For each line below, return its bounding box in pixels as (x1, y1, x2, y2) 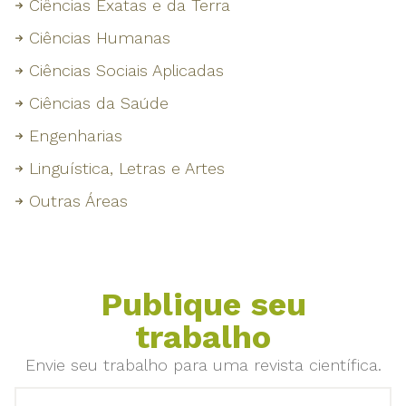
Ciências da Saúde (29, 93, 169, 113)
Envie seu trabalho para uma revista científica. (24, 355, 382, 375)
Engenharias (29, 126, 122, 146)
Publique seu (100, 285, 306, 324)
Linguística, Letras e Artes (29, 159, 225, 179)
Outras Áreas (29, 191, 128, 211)
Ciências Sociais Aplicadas (29, 61, 224, 81)
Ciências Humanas (29, 28, 170, 48)
